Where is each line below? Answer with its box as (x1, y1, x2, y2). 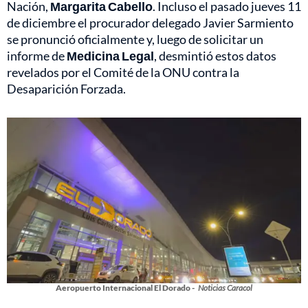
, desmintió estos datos (154, 48, 276, 64)
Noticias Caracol (198, 283, 252, 294)
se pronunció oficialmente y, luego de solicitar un (7, 32, 263, 47)
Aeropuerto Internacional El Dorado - (56, 283, 195, 294)
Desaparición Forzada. (7, 81, 126, 97)
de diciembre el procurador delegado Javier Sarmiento (7, 15, 294, 31)
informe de (7, 48, 67, 64)
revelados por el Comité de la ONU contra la (7, 65, 239, 80)
